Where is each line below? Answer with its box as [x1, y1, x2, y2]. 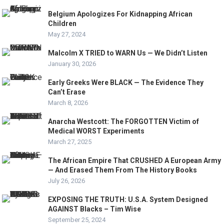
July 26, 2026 [48, 176, 85, 184]
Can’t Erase [48, 87, 86, 96]
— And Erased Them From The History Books [48, 165, 197, 174]
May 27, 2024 [48, 30, 86, 38]
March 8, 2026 [48, 98, 88, 106]
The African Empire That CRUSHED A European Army [48, 156, 221, 164]
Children [48, 19, 77, 27]
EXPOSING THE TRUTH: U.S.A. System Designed [48, 195, 208, 203]
